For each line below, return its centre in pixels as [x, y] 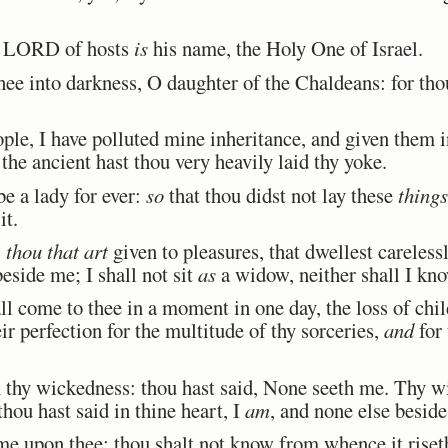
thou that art [57, 250]
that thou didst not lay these [281, 194]
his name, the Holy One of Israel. [285, 48]
